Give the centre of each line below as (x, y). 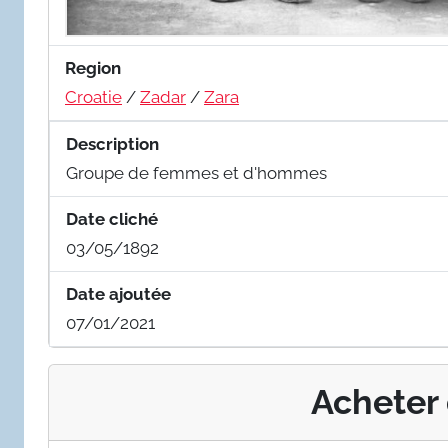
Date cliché (112, 219)
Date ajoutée (118, 294)
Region (93, 68)
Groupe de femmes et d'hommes (196, 173)
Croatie (93, 97)
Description (112, 144)
